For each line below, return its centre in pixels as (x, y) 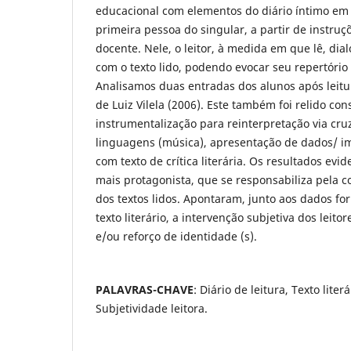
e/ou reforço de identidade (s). (176, 236)
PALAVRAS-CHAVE (145, 289)
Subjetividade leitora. (152, 308)
